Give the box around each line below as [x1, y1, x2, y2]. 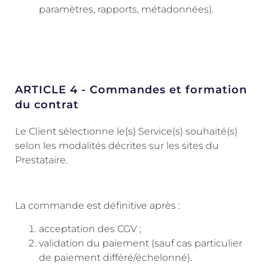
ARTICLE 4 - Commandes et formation [15, 83, 247, 96]
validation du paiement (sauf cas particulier [39, 237, 242, 249]
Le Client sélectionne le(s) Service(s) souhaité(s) [15, 125, 237, 137]
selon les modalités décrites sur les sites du [15, 139, 219, 151]
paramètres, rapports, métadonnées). [39, 3, 214, 15]
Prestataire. [15, 154, 68, 166]
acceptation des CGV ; [39, 223, 141, 234]
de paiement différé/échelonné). [39, 251, 192, 263]
